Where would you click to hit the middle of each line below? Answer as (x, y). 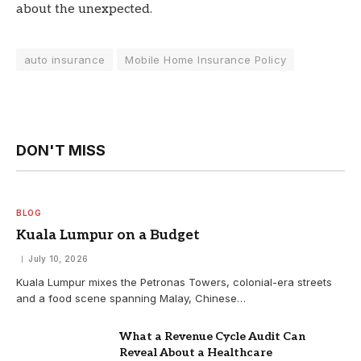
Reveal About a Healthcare (196, 352)
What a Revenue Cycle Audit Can (212, 336)
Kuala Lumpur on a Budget (108, 235)
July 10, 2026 (58, 258)
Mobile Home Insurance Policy (206, 59)
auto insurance (65, 59)
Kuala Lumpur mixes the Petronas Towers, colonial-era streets (174, 282)
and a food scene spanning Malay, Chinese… (131, 298)
